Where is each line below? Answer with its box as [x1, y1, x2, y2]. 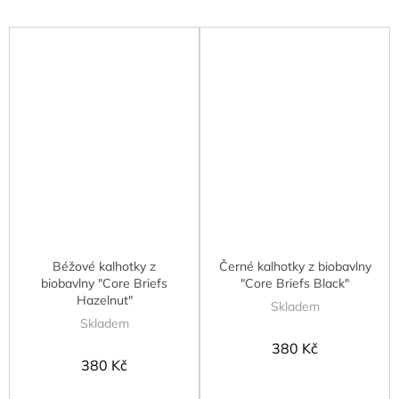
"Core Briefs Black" [240, 274, 349, 291]
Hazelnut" [76, 291, 133, 308]
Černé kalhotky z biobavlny [218, 257, 371, 274]
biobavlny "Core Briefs [41, 274, 167, 291]
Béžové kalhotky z [53, 257, 156, 274]
